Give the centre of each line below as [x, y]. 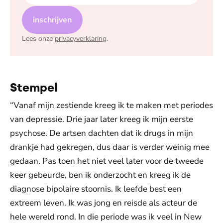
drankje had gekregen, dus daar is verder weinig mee [110, 147]
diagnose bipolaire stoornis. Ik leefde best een [96, 189]
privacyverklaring [81, 39]
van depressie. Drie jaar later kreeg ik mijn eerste [102, 119]
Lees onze [37, 39]
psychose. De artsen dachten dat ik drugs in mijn [102, 133]
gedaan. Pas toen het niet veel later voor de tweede [107, 161]
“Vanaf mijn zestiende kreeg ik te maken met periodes [111, 105]
